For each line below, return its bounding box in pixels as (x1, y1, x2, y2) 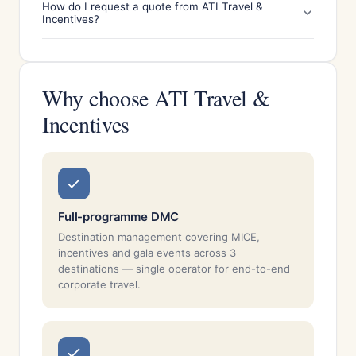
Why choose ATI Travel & (42, 83, 270, 113)
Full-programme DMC (58, 209, 180, 224)
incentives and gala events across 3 (58, 246, 236, 259)
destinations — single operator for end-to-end (58, 262, 290, 275)
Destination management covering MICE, (58, 230, 260, 243)
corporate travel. (58, 278, 141, 291)
